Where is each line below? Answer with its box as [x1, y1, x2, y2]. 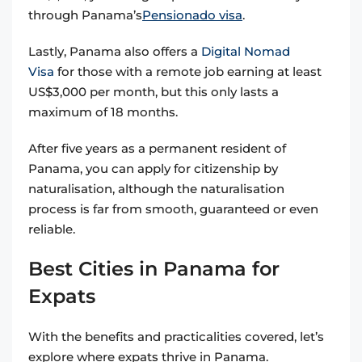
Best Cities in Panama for [28, 257, 280, 281]
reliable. [28, 221, 75, 238]
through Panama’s [28, 7, 142, 23]
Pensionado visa [142, 7, 242, 23]
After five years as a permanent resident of [28, 141, 286, 157]
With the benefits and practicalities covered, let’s [28, 329, 324, 345]
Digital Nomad [201, 44, 290, 60]
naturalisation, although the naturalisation [28, 181, 284, 197]
